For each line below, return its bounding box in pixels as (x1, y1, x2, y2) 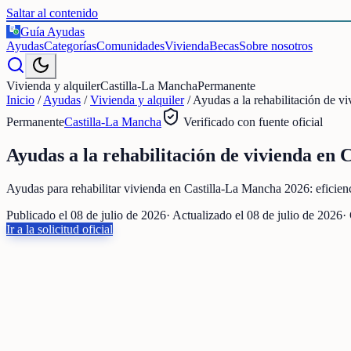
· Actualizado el (166, 208, 247, 222)
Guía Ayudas (20, 25, 85, 38)
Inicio (6, 93, 34, 107)
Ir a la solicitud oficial (6, 222, 113, 236)
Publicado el (6, 208, 71, 222)
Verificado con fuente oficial (180, 115, 323, 128)
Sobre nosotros (239, 39, 313, 52)
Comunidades (96, 39, 165, 52)
